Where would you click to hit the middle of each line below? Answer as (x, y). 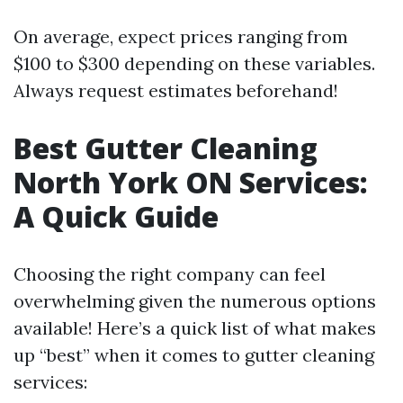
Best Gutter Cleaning (166, 148)
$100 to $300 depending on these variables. (194, 63)
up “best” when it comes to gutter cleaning (194, 355)
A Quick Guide (116, 216)
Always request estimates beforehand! (176, 90)
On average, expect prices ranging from (181, 36)
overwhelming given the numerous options (195, 301)
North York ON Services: (191, 182)
